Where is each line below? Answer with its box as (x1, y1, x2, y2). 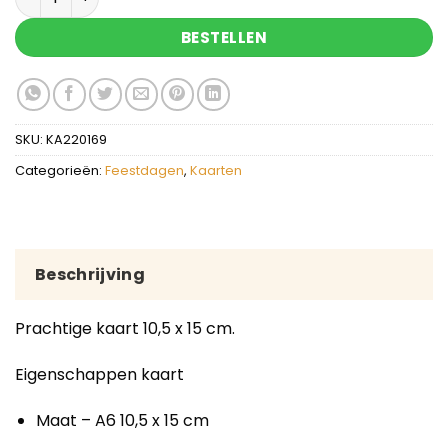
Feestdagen (105, 161, 184, 179)
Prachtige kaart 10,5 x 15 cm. (15, 317, 235, 341)
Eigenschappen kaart (15, 363, 184, 387)
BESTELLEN (180, 26, 268, 48)
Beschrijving (35, 263, 145, 287)
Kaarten (190, 161, 242, 179)
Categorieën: (15, 161, 105, 179)
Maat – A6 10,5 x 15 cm (35, 409, 209, 433)
